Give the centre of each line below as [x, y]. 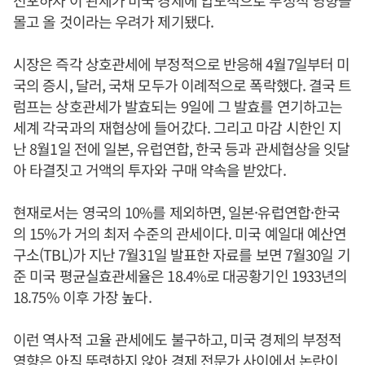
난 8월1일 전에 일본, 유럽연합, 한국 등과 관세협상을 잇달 [182, 148]
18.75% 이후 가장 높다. [84, 297]
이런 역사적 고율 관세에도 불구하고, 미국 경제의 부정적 [178, 339]
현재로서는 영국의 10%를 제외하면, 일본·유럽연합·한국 [177, 212]
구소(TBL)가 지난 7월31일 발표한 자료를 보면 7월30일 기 [182, 254]
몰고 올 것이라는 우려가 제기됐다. [113, 21]
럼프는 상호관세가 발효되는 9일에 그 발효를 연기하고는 [178, 106]
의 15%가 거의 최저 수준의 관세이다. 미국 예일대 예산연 [180, 233]
